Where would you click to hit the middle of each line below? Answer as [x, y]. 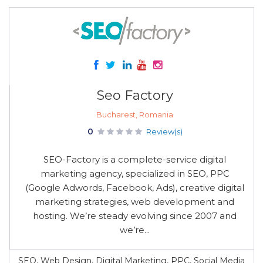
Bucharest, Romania [135, 114]
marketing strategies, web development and [135, 202]
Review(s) [164, 131]
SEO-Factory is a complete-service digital [135, 159]
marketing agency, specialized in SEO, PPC [135, 173]
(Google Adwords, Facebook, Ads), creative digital [135, 188]
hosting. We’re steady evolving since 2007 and [135, 216]
